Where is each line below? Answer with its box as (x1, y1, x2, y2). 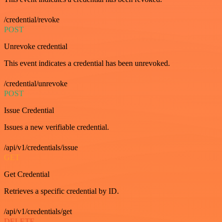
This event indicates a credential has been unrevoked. (4, 58, 170, 67)
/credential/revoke (4, 15, 59, 24)
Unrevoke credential (4, 42, 67, 51)
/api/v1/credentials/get (4, 207, 72, 216)
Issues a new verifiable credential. (4, 122, 109, 131)
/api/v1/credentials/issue (4, 143, 78, 152)
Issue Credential (4, 106, 54, 114)
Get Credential (4, 169, 50, 178)
